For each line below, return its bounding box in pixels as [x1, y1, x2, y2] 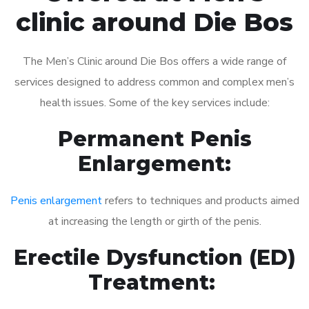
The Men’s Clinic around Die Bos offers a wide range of [23, 53, 286, 69]
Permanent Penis [57, 126, 252, 152]
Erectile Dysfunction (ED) [13, 244, 296, 270]
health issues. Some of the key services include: [39, 94, 270, 110]
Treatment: [88, 269, 221, 295]
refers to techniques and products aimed [101, 192, 299, 208]
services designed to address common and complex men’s [14, 74, 295, 90]
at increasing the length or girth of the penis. [48, 213, 261, 229]
